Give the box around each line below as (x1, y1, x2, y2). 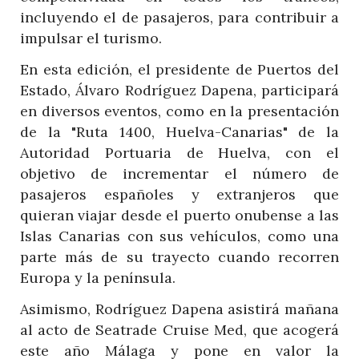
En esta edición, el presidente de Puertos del (20, 59, 339, 79)
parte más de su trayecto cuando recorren (20, 247, 339, 266)
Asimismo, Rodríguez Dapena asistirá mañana (20, 299, 339, 318)
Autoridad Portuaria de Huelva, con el (20, 143, 339, 162)
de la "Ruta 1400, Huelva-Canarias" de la (20, 122, 339, 141)
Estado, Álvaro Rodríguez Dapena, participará (20, 80, 339, 99)
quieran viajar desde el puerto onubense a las (20, 205, 339, 224)
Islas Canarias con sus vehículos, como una (20, 226, 339, 245)
